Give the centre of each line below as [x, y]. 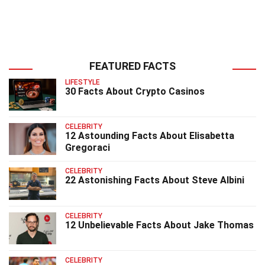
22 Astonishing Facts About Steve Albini [155, 180]
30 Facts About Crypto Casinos [135, 91]
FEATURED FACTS [132, 66]
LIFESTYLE [83, 82]
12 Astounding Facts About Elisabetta [150, 136]
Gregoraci [88, 148]
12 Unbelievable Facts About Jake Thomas [159, 225]
